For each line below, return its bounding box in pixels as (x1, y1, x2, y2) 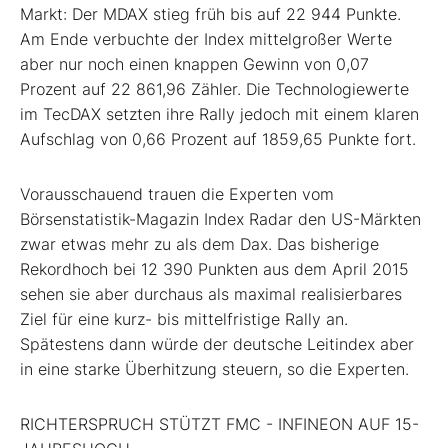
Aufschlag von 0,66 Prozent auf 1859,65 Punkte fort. (20, 129, 416, 150)
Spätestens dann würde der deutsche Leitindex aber (20, 334, 414, 355)
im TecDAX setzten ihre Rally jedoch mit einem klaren (20, 104, 419, 125)
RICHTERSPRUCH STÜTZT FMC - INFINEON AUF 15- (20, 414, 419, 435)
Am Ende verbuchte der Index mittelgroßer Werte (20, 29, 392, 50)
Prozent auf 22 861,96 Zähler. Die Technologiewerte (20, 79, 409, 100)
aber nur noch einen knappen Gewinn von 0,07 (20, 54, 369, 75)
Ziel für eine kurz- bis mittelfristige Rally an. (20, 309, 348, 330)
